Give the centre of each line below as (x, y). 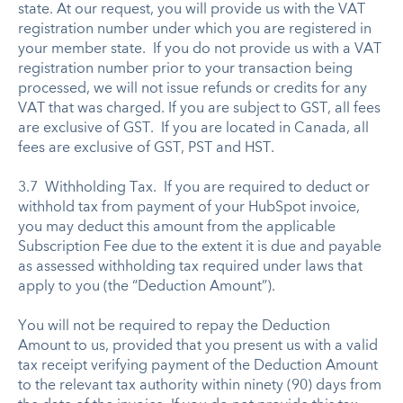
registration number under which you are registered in (195, 29)
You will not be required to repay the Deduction (174, 326)
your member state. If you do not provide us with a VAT (200, 49)
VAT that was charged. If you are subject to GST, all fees (199, 108)
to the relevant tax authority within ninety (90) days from (200, 385)
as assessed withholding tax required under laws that (190, 267)
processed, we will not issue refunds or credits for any (193, 89)
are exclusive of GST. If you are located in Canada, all (193, 128)
